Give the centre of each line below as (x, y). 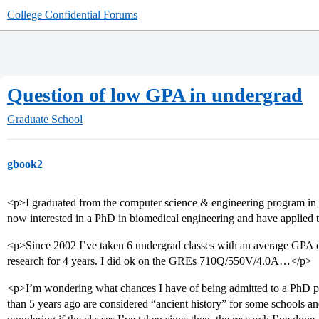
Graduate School (45, 119)
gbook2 (25, 164)
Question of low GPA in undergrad (155, 95)
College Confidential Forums (72, 15)
